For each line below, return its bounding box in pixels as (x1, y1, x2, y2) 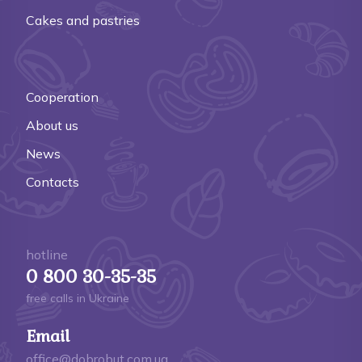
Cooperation (26, 88, 99, 105)
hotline (26, 246, 68, 263)
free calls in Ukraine (26, 290, 129, 305)
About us (26, 116, 78, 133)
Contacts (26, 173, 79, 190)
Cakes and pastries (26, 11, 140, 28)
